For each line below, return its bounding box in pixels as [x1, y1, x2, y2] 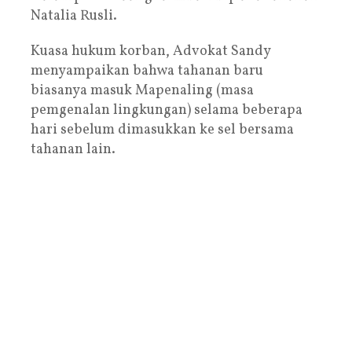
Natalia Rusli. [31, 5, 117, 26]
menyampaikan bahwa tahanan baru [31, 60, 263, 81]
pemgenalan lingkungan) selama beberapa [31, 100, 302, 120]
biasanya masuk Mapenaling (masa [31, 80, 254, 101]
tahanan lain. [31, 139, 115, 159]
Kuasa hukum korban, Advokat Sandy [31, 41, 270, 61]
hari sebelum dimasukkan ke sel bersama [31, 119, 294, 140]
